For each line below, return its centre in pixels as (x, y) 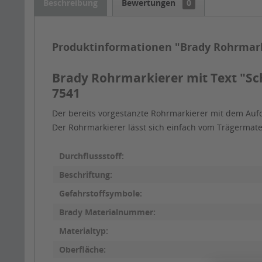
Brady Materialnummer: (107, 212)
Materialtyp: (84, 231)
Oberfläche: (82, 250)
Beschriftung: (86, 175)
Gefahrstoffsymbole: (101, 194)
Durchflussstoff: (92, 156)
